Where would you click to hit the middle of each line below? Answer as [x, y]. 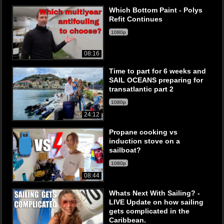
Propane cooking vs [143, 132]
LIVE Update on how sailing [156, 202]
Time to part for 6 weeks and [157, 71]
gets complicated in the [149, 211]
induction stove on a [144, 141]
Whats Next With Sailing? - [154, 193]
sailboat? [125, 150]
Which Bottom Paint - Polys [156, 10]
